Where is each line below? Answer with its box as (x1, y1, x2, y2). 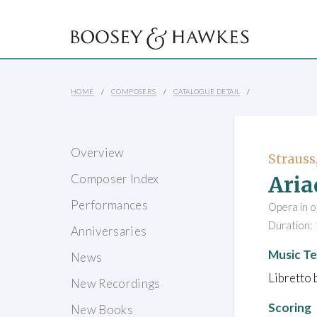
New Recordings (71, 276, 161, 292)
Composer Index (71, 171, 159, 187)
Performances (71, 197, 149, 213)
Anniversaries (71, 224, 147, 239)
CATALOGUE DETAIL (173, 87, 241, 96)
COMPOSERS (111, 87, 156, 96)
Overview (71, 145, 125, 161)
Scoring (268, 299, 311, 315)
